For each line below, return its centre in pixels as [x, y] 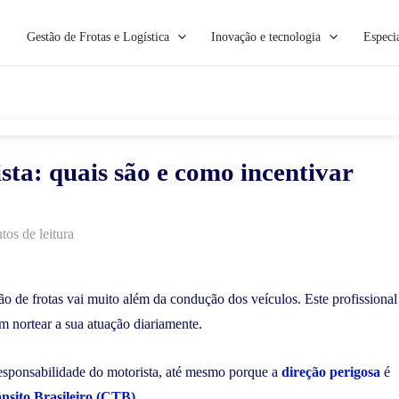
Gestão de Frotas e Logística [98, 36]
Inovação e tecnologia [266, 36]
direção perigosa [331, 371]
